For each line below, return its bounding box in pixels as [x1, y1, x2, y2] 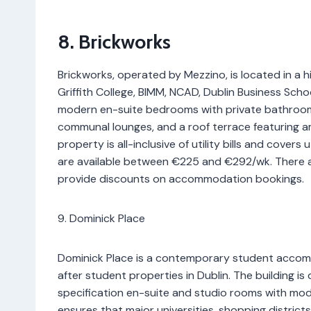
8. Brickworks [58, 29, 171, 53]
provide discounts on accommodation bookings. [58, 171, 304, 186]
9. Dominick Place [58, 210, 145, 226]
